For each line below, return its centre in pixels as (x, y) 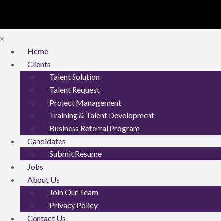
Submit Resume (75, 153)
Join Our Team (74, 192)
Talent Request (74, 89)
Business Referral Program (94, 128)
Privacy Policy (74, 205)
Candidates (46, 141)
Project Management (85, 102)
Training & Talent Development (102, 115)
